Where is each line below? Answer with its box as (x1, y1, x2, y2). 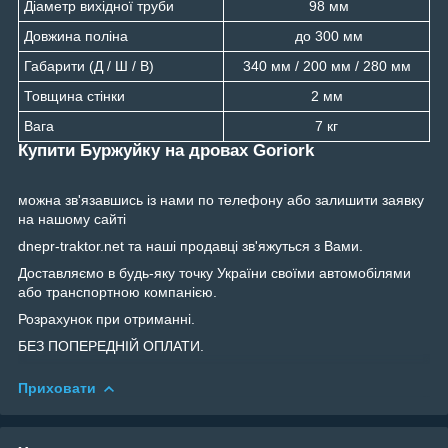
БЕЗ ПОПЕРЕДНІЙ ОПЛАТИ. (18, 337, 204, 354)
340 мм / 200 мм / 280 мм (242, 57, 411, 74)
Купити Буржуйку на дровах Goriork (18, 140, 314, 160)
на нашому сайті (18, 210, 126, 227)
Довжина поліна (24, 27, 128, 44)
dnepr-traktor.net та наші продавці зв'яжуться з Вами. (18, 237, 363, 254)
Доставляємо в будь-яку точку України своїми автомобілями (18, 264, 411, 281)
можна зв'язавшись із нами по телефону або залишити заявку (18, 191, 424, 208)
